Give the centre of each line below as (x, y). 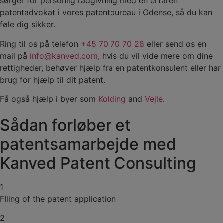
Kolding (112, 99)
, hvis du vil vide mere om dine (155, 56)
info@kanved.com (64, 56)
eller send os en (175, 44)
